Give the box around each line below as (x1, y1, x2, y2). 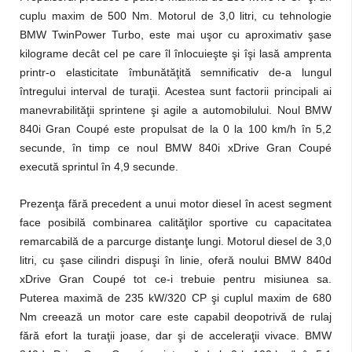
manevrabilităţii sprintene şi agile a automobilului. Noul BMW (20, 104, 332, 116)
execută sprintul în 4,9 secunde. (20, 160, 178, 173)
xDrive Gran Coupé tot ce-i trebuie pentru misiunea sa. (20, 273, 332, 285)
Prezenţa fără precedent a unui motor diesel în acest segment (20, 197, 332, 210)
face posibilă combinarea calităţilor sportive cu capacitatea (20, 216, 332, 229)
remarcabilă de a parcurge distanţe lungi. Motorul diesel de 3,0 (20, 235, 332, 247)
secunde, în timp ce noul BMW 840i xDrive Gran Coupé (20, 141, 332, 154)
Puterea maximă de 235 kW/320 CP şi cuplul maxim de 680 (20, 291, 332, 304)
